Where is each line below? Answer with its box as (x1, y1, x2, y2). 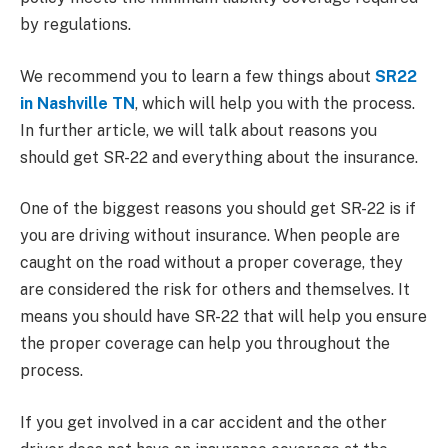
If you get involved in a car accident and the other (20, 412, 387, 432)
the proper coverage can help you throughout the (20, 334, 390, 354)
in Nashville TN (20, 93, 135, 113)
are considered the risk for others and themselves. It (20, 280, 410, 300)
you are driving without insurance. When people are (20, 226, 400, 246)
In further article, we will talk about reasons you (20, 120, 377, 140)
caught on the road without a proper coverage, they (20, 253, 403, 273)
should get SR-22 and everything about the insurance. (20, 147, 418, 167)
